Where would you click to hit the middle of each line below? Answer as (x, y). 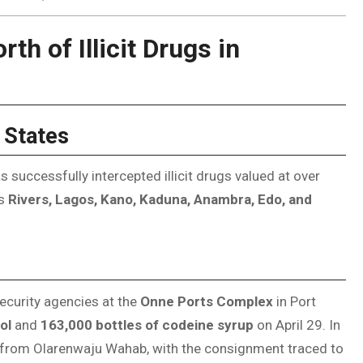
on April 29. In (297, 325)
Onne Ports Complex (207, 301)
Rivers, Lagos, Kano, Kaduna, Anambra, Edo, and (160, 200)
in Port (295, 301)
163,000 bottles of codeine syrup (147, 325)
